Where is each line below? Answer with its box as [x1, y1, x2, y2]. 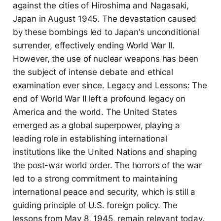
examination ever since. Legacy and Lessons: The [12, 80, 207, 91]
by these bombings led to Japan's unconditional [12, 27, 199, 37]
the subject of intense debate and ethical [12, 67, 173, 77]
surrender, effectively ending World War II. [12, 40, 175, 51]
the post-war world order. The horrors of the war [12, 160, 202, 171]
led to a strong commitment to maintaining [12, 174, 178, 184]
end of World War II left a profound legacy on [12, 94, 186, 104]
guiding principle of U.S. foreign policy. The [12, 200, 178, 211]
